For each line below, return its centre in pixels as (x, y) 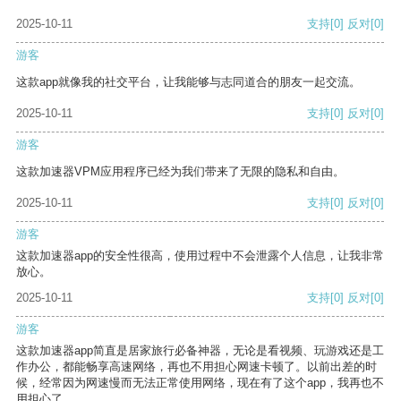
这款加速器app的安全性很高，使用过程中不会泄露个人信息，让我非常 (200, 256)
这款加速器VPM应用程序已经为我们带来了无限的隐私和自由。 (180, 172)
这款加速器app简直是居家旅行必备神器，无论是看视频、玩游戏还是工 (200, 351)
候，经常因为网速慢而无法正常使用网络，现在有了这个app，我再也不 (200, 383)
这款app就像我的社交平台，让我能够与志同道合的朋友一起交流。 (188, 82)
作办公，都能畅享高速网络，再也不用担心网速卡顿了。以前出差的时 (196, 367)
